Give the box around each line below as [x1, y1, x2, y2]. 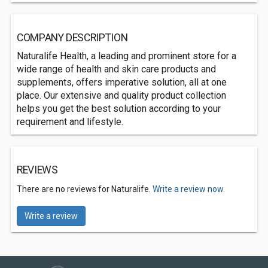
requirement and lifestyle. [17, 116, 123, 127]
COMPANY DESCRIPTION [17, 32, 128, 44]
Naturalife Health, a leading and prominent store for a [17, 50, 236, 62]
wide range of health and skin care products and [17, 63, 216, 75]
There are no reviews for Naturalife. [17, 184, 153, 194]
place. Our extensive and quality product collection [17, 90, 226, 101]
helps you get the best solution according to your [17, 103, 221, 114]
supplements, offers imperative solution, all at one [17, 77, 227, 88]
